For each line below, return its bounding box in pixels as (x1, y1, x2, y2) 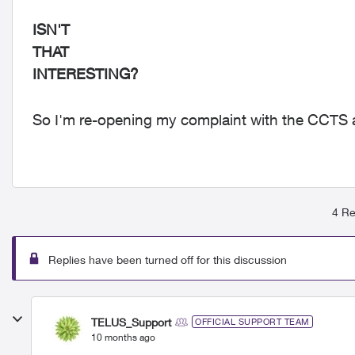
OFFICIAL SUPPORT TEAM (195, 316, 310, 326)
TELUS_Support (91, 315, 171, 329)
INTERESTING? (32, 65, 139, 82)
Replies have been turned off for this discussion (48, 253, 287, 266)
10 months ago (91, 330, 155, 343)
